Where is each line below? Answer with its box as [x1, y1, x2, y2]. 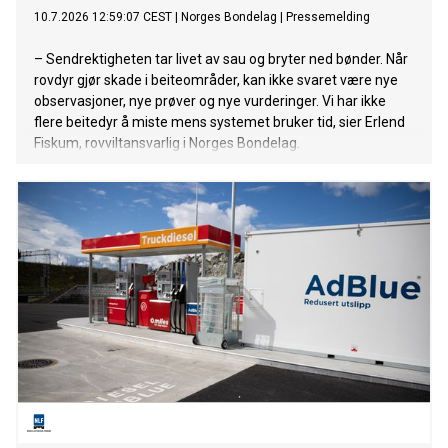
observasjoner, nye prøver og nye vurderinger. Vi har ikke [34, 93, 386, 110]
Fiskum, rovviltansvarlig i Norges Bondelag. [34, 135, 300, 152]
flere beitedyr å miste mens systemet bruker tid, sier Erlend [34, 114, 405, 131]
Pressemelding [286, 10, 370, 25]
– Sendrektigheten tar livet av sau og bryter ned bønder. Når [34, 51, 408, 68]
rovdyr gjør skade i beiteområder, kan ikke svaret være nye [34, 72, 398, 89]
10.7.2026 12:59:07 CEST [34, 10, 172, 25]
